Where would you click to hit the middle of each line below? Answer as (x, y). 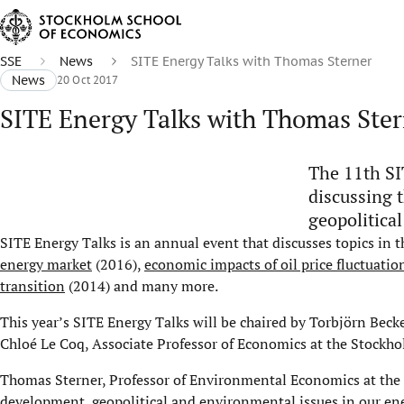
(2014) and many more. (143, 286)
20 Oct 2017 (88, 80)
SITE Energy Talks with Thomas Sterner (251, 61)
